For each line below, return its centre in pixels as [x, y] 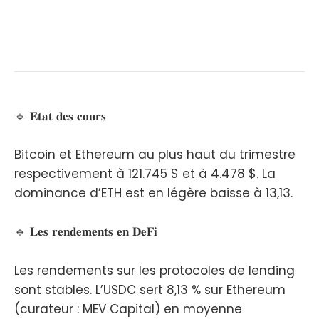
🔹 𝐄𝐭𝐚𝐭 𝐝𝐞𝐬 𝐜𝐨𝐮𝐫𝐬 [60, 116]
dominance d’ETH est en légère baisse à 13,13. [153, 193]
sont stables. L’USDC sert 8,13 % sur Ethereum [150, 289]
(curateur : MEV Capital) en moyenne [128, 309]
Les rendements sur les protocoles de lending [155, 270]
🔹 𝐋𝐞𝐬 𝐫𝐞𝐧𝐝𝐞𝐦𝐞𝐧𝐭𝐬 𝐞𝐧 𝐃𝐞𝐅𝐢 [86, 232]
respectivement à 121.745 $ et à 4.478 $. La [145, 174]
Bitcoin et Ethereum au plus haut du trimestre [155, 155]
